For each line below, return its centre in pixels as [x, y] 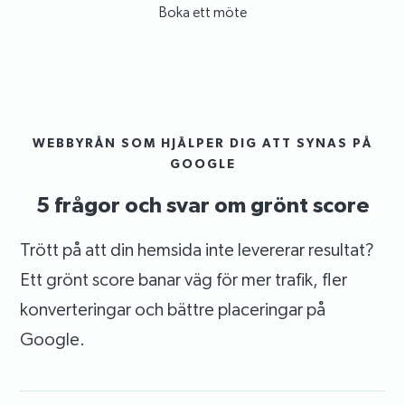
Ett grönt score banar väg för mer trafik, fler [184, 280]
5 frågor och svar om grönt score [202, 205]
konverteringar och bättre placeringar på [173, 310]
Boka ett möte [202, 13]
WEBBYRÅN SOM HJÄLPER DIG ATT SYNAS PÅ [202, 143]
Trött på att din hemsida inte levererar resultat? [198, 250]
